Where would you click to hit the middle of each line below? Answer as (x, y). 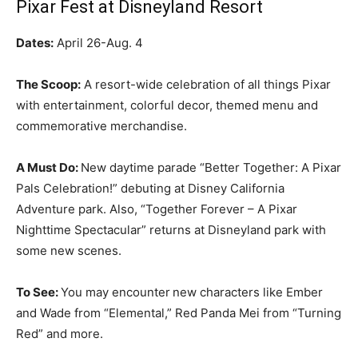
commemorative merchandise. (103, 126)
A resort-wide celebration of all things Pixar (206, 85)
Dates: (35, 43)
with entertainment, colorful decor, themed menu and (167, 105)
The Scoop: (48, 85)
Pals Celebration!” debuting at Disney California (150, 189)
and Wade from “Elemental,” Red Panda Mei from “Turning (179, 313)
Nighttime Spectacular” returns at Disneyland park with (171, 230)
